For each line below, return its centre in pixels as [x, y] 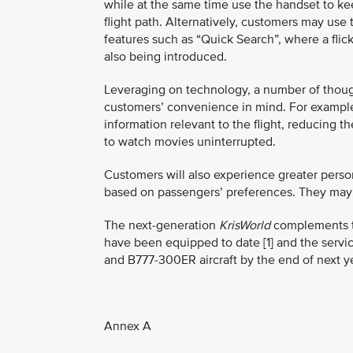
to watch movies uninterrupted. [190, 142]
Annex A [128, 326]
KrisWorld [245, 225]
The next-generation [162, 225]
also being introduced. [165, 57]
